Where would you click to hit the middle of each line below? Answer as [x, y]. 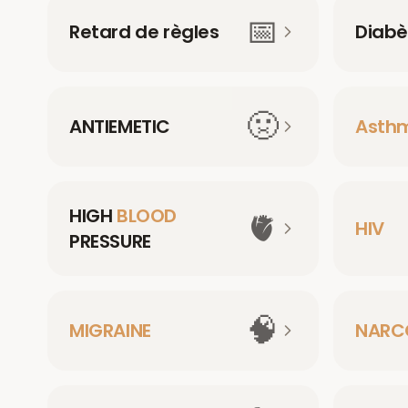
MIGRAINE [110, 331]
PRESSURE [110, 241]
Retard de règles [144, 32]
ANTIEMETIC [120, 127]
